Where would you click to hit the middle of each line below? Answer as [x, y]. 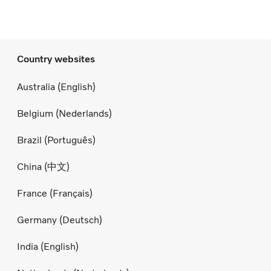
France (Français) [55, 193]
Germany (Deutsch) [60, 220]
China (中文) [43, 166]
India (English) [48, 246]
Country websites [56, 59]
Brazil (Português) [56, 140]
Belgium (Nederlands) [64, 113]
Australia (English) [56, 87]
